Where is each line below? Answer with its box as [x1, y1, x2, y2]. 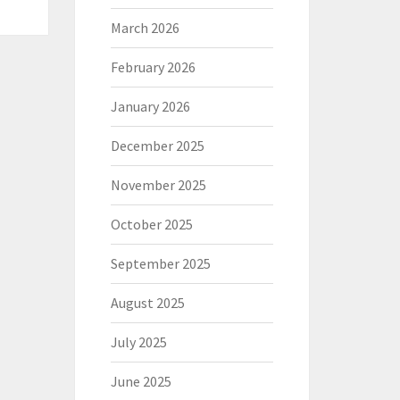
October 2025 [110, 215, 193, 233]
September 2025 [110, 254, 211, 272]
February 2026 [110, 58, 196, 76]
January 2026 [110, 97, 190, 115]
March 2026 [110, 19, 179, 37]
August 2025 [110, 294, 185, 312]
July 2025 [110, 333, 167, 351]
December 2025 [110, 137, 204, 154]
